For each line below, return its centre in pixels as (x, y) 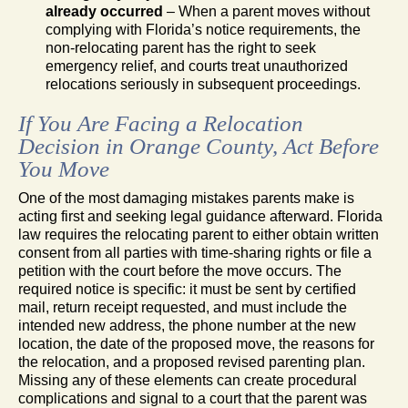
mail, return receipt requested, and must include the (183, 307)
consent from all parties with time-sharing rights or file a (195, 252)
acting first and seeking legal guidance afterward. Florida (200, 216)
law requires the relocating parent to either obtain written (199, 234)
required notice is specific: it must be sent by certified (187, 289)
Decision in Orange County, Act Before (199, 146)
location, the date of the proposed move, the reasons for (196, 343)
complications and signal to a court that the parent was (193, 398)
